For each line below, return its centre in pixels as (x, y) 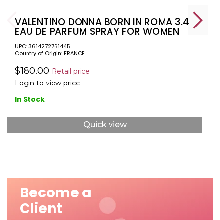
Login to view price (47, 83)
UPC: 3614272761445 (42, 46)
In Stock (30, 99)
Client (41, 208)
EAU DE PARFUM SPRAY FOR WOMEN (97, 31)
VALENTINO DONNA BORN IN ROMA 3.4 (102, 22)
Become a (56, 192)
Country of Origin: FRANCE (50, 53)
